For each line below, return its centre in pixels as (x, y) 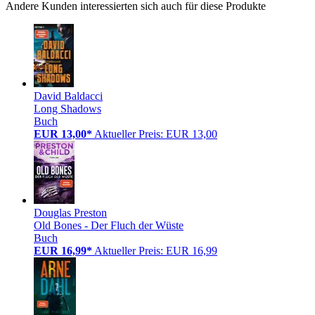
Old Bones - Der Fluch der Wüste (109, 226)
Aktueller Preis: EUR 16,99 (156, 251)
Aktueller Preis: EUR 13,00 (156, 134)
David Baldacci (68, 96)
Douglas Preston (70, 213)
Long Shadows (67, 109)
